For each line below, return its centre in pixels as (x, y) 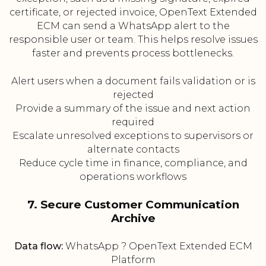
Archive (133, 218)
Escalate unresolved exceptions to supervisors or (133, 136)
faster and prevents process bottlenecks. (133, 53)
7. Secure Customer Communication (133, 205)
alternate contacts (133, 150)
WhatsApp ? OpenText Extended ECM (157, 246)
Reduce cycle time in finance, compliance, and (133, 163)
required (133, 122)
